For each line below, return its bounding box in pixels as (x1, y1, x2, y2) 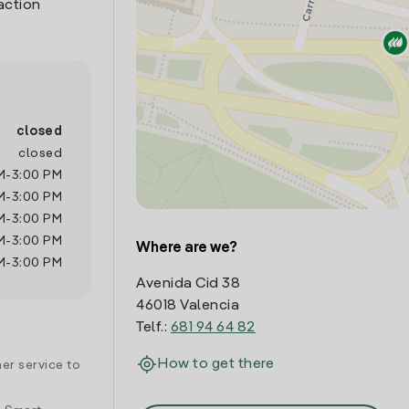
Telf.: (136, 320, 171, 335)
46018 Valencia (136, 299, 240, 313)
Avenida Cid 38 (136, 277, 241, 291)
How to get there (158, 357, 275, 372)
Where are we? (136, 241, 238, 256)
